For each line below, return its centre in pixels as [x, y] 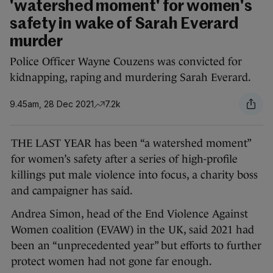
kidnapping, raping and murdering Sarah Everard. [130, 78]
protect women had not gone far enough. [112, 262]
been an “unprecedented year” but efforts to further [136, 246]
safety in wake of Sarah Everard [124, 25]
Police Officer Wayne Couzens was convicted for [126, 62]
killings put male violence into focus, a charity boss [134, 175]
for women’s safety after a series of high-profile [124, 159]
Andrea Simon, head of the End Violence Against [129, 214]
